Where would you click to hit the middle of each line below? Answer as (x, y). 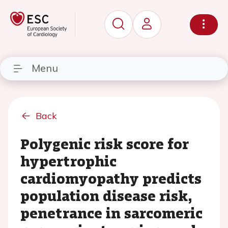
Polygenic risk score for (105, 144)
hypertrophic (68, 161)
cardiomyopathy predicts (111, 178)
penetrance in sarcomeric (111, 213)
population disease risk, (106, 195)
